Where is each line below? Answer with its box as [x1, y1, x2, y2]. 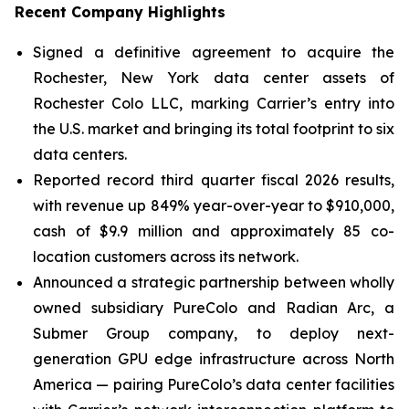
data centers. [33, 145, 127, 163]
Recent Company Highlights [15, 3, 225, 21]
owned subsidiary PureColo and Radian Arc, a [33, 299, 394, 317]
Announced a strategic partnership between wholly [33, 273, 394, 291]
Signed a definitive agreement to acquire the [33, 43, 394, 61]
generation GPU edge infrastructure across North [33, 350, 394, 368]
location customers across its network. [33, 247, 299, 266]
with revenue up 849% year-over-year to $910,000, [33, 196, 394, 215]
